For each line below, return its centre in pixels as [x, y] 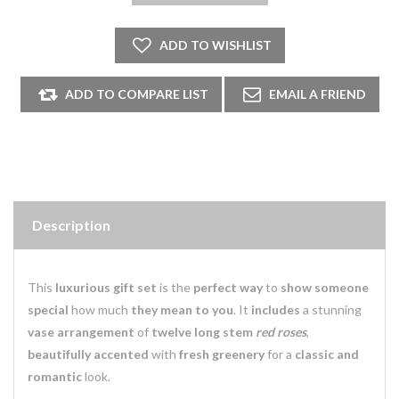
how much [100, 309]
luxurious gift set [106, 287]
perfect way [228, 287]
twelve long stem [202, 332]
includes [276, 309]
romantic [55, 376]
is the [175, 287]
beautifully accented [88, 354]
